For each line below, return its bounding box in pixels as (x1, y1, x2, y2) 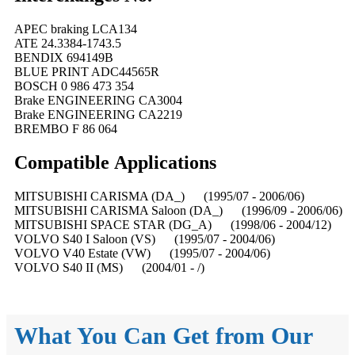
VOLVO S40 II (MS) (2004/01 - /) (14, 260, 204, 274)
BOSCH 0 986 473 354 (14, 78, 134, 93)
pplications (128, 151, 216, 173)
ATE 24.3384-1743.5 (14, 36, 121, 50)
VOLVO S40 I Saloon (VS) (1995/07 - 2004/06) (14, 231, 275, 246)
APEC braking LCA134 (14, 21, 137, 36)
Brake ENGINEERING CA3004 (14, 93, 182, 107)
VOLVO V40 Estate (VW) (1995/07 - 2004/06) (14, 246, 270, 260)
